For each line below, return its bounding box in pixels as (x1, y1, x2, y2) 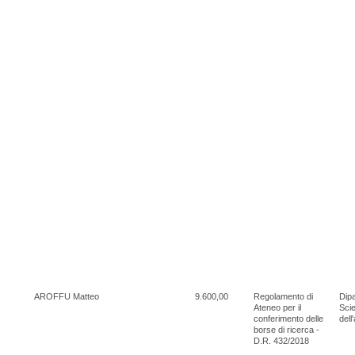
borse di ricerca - (254, 324, 319, 334)
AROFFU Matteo (34, 291, 99, 301)
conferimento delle (254, 313, 323, 323)
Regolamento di (254, 291, 313, 301)
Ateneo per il (254, 302, 301, 312)
